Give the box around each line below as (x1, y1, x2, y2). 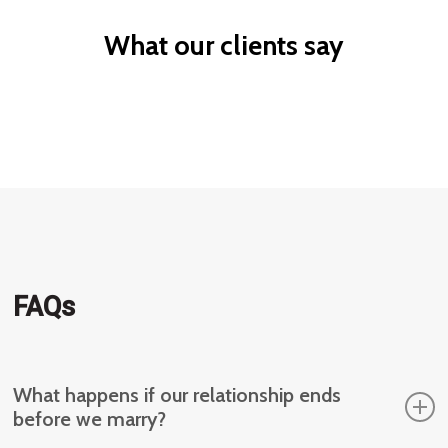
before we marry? (13, 406, 167, 431)
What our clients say (103, 29, 344, 63)
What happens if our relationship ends (13, 382, 342, 407)
